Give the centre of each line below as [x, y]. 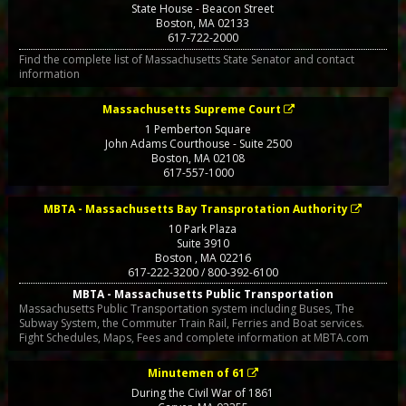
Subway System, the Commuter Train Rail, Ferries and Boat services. [191, 323]
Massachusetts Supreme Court [191, 110]
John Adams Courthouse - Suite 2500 [198, 144]
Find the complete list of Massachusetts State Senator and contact [186, 60]
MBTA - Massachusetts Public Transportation [203, 294]
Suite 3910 [203, 243]
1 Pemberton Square [198, 130]
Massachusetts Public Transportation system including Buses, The [186, 308]
